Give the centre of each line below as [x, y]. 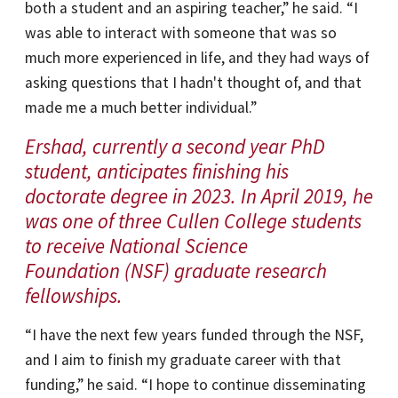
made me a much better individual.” [141, 107]
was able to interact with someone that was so [181, 33]
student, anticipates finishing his [157, 171]
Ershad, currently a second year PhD [175, 146]
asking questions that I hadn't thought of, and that [193, 83]
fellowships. [74, 295]
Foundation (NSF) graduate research [176, 271]
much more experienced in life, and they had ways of [197, 58]
